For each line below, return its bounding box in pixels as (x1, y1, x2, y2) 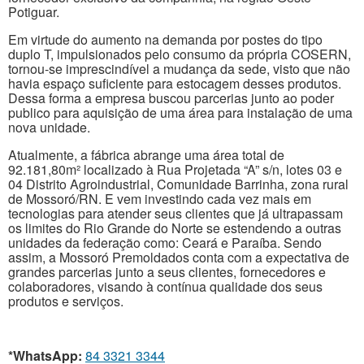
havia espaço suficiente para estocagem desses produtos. (8, 74, 341, 93)
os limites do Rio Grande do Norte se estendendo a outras (8, 219, 341, 238)
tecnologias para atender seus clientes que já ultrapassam (8, 204, 343, 223)
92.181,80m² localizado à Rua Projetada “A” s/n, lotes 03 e (8, 160, 342, 180)
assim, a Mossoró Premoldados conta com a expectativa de (8, 248, 349, 267)
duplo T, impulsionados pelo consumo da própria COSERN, (8, 45, 351, 64)
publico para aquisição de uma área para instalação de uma (8, 103, 353, 123)
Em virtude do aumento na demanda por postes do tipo (8, 30, 323, 50)
